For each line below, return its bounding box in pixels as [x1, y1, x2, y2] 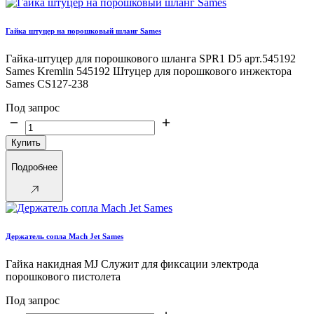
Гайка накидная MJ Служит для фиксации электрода [6, 257, 259, 270]
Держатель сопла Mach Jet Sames [6, 231, 123, 240]
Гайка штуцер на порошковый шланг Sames [6, 27, 161, 36]
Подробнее [11, 161, 57, 172]
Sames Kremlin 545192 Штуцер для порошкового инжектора [6, 65, 292, 78]
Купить [11, 137, 41, 149]
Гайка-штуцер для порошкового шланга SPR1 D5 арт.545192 [6, 53, 296, 65]
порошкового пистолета [6, 270, 121, 282]
